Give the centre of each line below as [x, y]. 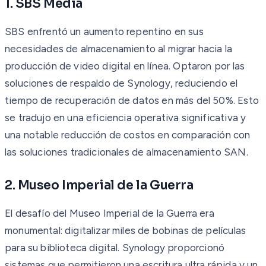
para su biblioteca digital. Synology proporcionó [115, 247]
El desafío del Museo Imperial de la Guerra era [110, 213]
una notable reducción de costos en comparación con [128, 134]
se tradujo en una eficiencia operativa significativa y [126, 117]
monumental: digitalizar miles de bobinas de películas [126, 230]
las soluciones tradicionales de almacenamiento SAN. [126, 152]
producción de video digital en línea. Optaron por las [125, 66]
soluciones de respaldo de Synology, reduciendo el [121, 83]
